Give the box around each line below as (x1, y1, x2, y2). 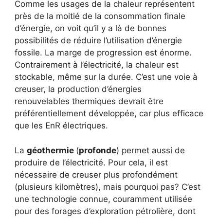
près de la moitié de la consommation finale (15, 11, 185, 21)
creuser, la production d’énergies (15, 84, 142, 94)
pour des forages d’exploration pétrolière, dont (15, 206, 196, 216)
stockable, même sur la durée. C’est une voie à (15, 72, 198, 82)
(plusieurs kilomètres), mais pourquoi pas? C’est (15, 182, 200, 192)
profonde (79, 145, 116, 155)
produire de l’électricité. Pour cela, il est (15, 157, 168, 167)
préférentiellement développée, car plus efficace (15, 109, 203, 119)
